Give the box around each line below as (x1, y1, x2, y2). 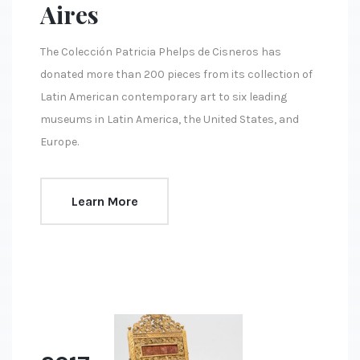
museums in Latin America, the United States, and (40, 112, 299, 127)
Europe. (40, 135, 79, 149)
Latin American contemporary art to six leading (40, 90, 287, 104)
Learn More (71, 193, 138, 209)
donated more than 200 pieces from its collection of (40, 67, 313, 82)
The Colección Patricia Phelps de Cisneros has (40, 45, 281, 59)
